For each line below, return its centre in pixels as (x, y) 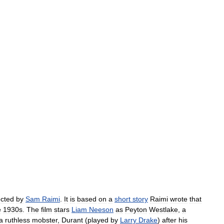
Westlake (163, 209)
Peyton (136, 209)
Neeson (101, 209)
